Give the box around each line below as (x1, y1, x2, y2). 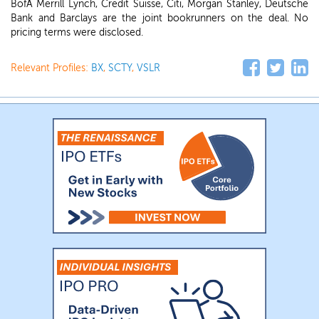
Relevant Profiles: (11, 62, 91, 74)
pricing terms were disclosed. (11, 26, 143, 38)
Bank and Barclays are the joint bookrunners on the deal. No (11, 12, 308, 24)
